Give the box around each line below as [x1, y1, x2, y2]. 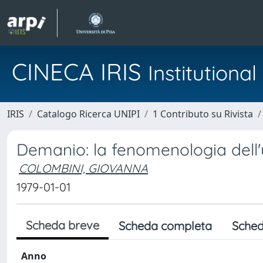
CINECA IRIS [12, 57, 148, 86]
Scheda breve [26, 218, 99, 232]
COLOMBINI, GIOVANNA [19, 161, 148, 176]
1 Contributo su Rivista [153, 107, 253, 120]
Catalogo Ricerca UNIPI [37, 107, 140, 120]
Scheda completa [119, 218, 212, 233]
